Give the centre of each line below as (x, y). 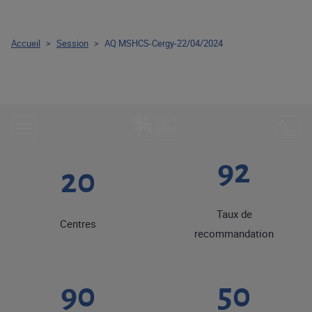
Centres (78, 224)
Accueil (26, 43)
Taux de (234, 214)
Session (72, 43)
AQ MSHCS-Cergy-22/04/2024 (164, 43)
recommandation (234, 233)
